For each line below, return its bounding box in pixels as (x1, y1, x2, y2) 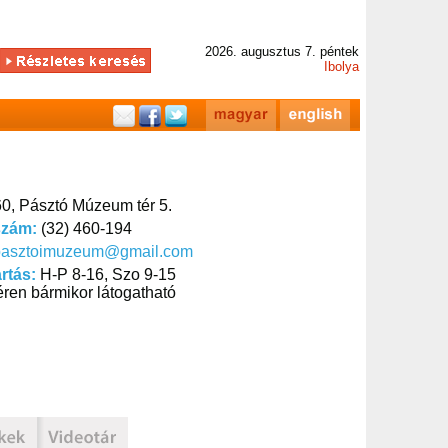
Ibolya (324, 59, 359, 74)
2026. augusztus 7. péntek (205, 44, 359, 59)
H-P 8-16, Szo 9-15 (40, 266, 176, 283)
